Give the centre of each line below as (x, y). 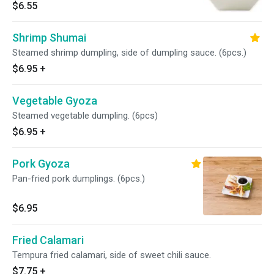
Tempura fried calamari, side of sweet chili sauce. (112, 255)
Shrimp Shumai (49, 38)
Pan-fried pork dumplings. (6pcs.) (79, 179)
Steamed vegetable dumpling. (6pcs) (85, 116)
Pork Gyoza (41, 164)
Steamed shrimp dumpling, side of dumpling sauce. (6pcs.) (129, 53)
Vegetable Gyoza (55, 101)
